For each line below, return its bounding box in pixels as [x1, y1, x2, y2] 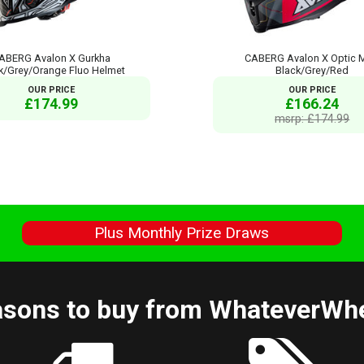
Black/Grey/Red [275, 63, 349, 76]
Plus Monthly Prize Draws [94, 223, 270, 243]
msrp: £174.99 [275, 111, 350, 125]
